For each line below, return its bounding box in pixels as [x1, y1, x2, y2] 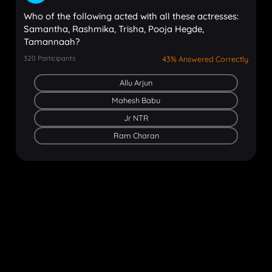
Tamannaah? [23, 36, 80, 48]
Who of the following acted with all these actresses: [23, 10, 239, 22]
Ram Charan [113, 130, 159, 140]
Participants [37, 53, 75, 63]
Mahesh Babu [112, 95, 160, 105]
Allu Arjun [120, 77, 152, 87]
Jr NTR [123, 112, 149, 123]
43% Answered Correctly [162, 53, 249, 64]
